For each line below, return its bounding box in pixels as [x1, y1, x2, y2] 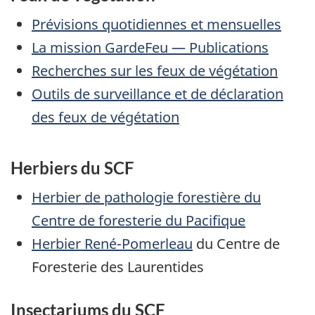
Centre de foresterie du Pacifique [32, 210, 245, 230]
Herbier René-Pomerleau [32, 233, 193, 253]
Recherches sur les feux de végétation [32, 60, 278, 80]
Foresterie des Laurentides [32, 257, 204, 276]
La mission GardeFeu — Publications [32, 37, 269, 57]
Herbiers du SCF [11, 157, 134, 179]
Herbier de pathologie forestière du [32, 187, 261, 207]
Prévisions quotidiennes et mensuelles [32, 14, 281, 34]
